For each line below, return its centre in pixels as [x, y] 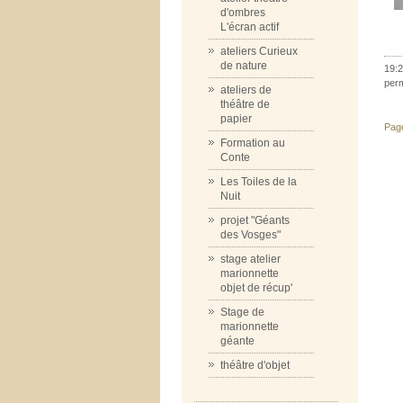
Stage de [242, 312]
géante [237, 341]
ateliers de [246, 90]
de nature [244, 66]
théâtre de [245, 104]
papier [236, 119]
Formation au [253, 143]
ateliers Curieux [259, 51]
